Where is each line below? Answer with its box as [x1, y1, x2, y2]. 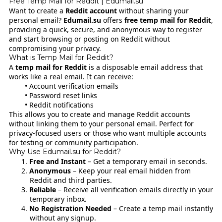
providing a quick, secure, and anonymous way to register [8, 24, 202, 34]
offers [101, 15, 124, 25]
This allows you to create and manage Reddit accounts [8, 109, 190, 119]
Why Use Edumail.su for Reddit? [8, 147, 121, 156]
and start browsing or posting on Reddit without [8, 34, 170, 44]
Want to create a [8, 5, 65, 15]
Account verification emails [29, 81, 119, 91]
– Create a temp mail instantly [111, 203, 214, 213]
